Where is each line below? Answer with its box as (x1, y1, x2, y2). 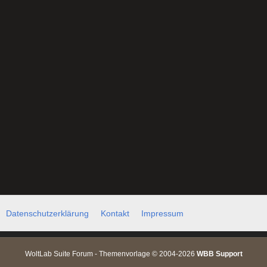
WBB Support (196, 250, 243, 259)
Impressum (141, 209, 184, 219)
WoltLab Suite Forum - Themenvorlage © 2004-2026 (24, 250, 197, 259)
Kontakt (101, 209, 129, 219)
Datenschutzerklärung (6, 209, 89, 219)
